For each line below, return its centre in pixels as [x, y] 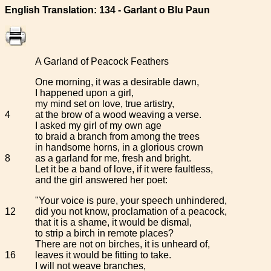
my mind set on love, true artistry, [105, 104]
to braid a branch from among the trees [117, 136]
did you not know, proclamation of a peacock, [131, 211]
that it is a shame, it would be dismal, [113, 222]
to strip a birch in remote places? [104, 233]
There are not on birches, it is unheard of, [122, 244]
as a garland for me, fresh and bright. [113, 158]
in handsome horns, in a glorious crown [119, 147]
